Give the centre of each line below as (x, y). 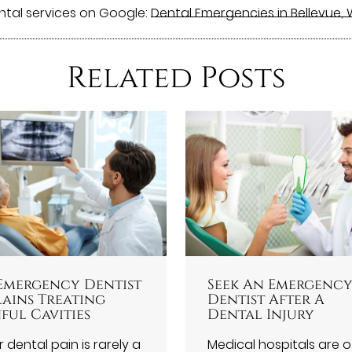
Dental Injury (260, 315)
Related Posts (176, 78)
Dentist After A (266, 300)
